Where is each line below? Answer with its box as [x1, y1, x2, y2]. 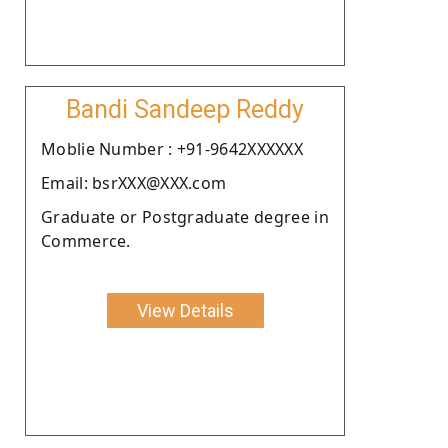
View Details [136, 299, 234, 321]
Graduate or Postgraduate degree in [41, 205, 329, 228]
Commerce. [41, 229, 131, 252]
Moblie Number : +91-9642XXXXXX [41, 137, 303, 160]
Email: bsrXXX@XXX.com [41, 171, 227, 194]
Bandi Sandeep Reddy [66, 94, 304, 124]
